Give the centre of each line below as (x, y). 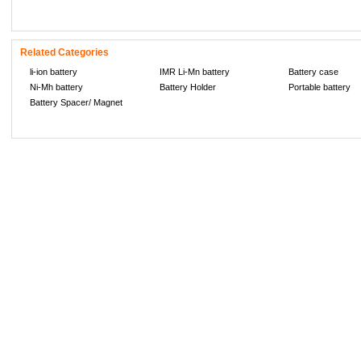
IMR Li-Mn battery (194, 72)
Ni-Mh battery (56, 87)
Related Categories (64, 52)
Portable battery (320, 87)
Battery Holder (187, 87)
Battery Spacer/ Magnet (76, 102)
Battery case (314, 72)
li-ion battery (54, 72)
